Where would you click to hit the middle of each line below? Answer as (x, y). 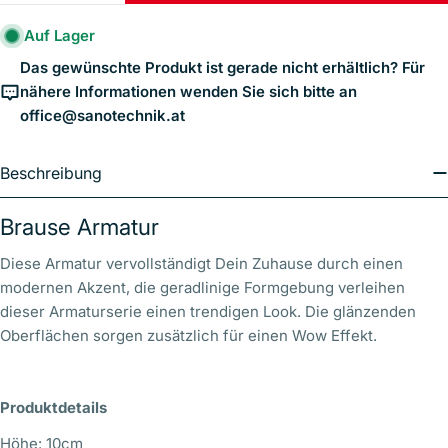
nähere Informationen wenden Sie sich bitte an (188, 92)
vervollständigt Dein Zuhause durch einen (254, 264)
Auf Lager (59, 36)
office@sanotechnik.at (102, 116)
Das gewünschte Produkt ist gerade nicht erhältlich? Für (222, 68)
